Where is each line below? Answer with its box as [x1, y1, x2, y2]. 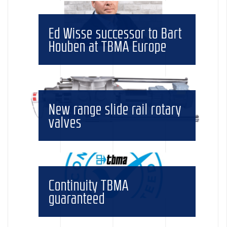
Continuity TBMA [49, 177, 129, 193]
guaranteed [49, 190, 105, 206]
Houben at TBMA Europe [49, 39, 167, 54]
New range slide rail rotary [49, 101, 182, 117]
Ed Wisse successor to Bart [49, 25, 182, 41]
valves [49, 114, 82, 130]
